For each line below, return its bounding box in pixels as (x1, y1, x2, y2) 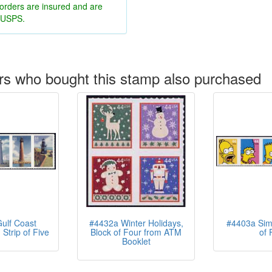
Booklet (121, 235, 151, 247)
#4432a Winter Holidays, (89, 217, 183, 229)
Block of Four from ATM (90, 226, 182, 238)
